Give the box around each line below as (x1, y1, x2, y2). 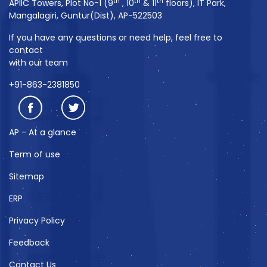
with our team (9, 57, 68, 69)
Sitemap (9, 170, 44, 182)
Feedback (9, 237, 49, 249)
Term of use (9, 148, 60, 160)
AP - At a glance (9, 126, 76, 138)
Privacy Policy (9, 215, 65, 226)
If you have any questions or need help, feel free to (9, 32, 222, 44)
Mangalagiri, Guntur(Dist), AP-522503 (9, 10, 162, 21)
